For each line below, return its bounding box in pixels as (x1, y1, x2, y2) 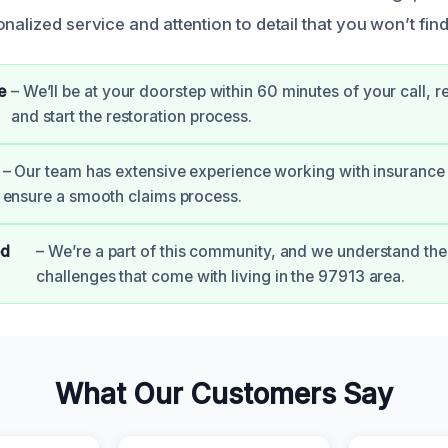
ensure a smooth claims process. (2, 186, 242, 206)
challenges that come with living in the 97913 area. (36, 266, 406, 286)
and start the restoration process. (10, 106, 253, 126)
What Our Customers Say (55, 376, 393, 411)
